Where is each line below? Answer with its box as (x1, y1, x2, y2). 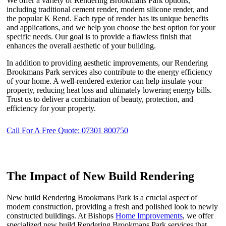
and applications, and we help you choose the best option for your (7, 23, 215, 32)
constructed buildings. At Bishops (7, 211, 116, 220)
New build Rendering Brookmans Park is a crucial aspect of (7, 193, 197, 202)
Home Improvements (116, 211, 183, 220)
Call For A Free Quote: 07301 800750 (7, 126, 128, 135)
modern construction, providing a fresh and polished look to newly (7, 202, 218, 211)
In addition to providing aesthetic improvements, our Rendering (7, 58, 208, 67)
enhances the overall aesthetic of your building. (7, 41, 156, 50)
